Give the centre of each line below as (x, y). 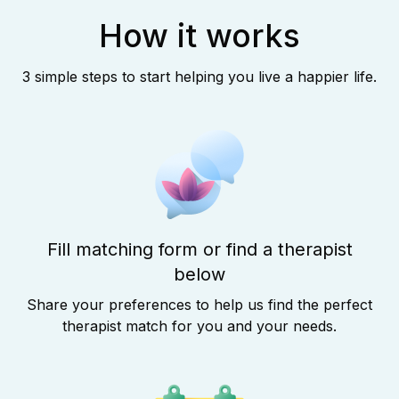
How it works (199, 36)
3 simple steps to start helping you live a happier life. (199, 77)
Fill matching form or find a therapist (199, 250)
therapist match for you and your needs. (199, 326)
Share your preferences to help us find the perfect (199, 305)
